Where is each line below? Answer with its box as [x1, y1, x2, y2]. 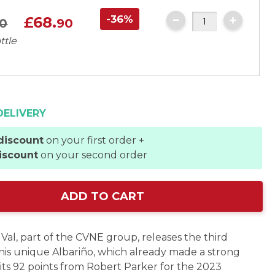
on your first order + [44, 134, 145, 146]
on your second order [38, 149, 148, 161]
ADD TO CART [61, 190, 145, 203]
